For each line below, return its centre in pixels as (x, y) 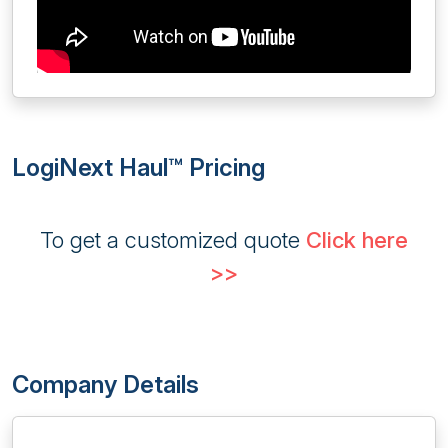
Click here (357, 240)
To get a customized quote (173, 240)
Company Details (105, 384)
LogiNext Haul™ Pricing (138, 167)
